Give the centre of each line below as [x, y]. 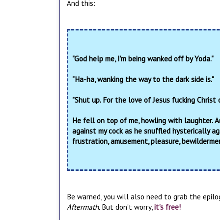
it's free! [167, 206]
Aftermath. [84, 206]
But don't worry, [128, 206]
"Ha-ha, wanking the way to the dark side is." [143, 79]
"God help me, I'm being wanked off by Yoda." [144, 58]
